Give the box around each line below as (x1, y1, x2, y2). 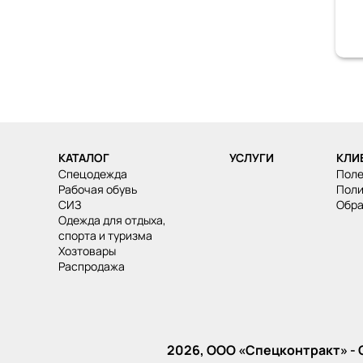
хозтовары (65, 242, 116, 258)
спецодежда (66, 165, 127, 181)
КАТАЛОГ (58, 149, 109, 165)
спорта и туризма (58, 227, 152, 243)
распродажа (65, 258, 125, 274)
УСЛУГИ (228, 149, 274, 165)
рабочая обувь (65, 181, 137, 197)
